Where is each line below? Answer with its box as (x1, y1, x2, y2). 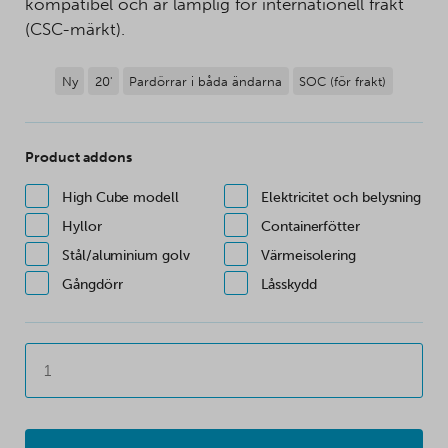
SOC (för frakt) (299, 73, 387, 89)
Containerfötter (261, 218, 360, 236)
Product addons (25, 148, 132, 167)
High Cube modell (62, 189, 179, 207)
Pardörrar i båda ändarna (129, 73, 283, 89)
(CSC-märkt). (25, 19, 125, 40)
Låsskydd (261, 276, 317, 294)
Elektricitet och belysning (261, 189, 422, 207)
